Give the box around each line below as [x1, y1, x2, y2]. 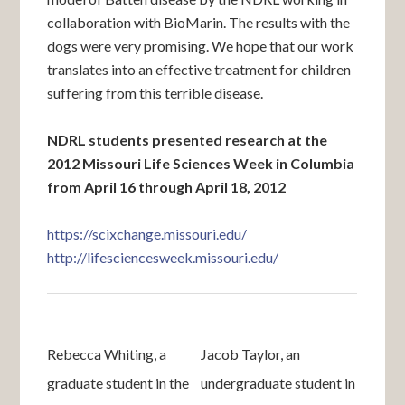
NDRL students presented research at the [47, 131, 328, 148]
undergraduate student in [201, 374, 356, 391]
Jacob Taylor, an [201, 345, 301, 363]
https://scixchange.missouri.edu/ [47, 225, 248, 242]
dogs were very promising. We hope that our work [47, 37, 354, 54]
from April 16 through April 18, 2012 [47, 178, 287, 195]
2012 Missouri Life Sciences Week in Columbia [47, 155, 355, 172]
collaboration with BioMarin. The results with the [47, 14, 351, 31]
